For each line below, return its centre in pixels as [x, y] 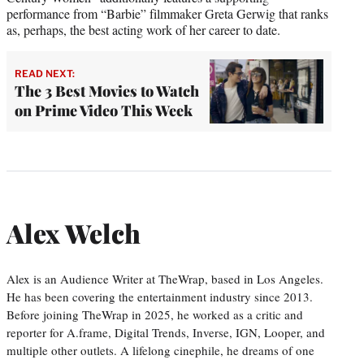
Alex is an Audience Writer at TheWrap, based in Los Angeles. [165, 278]
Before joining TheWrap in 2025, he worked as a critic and [155, 314]
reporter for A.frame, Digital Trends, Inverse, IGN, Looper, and [166, 332]
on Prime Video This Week [104, 111]
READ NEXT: [45, 74]
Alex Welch [74, 233]
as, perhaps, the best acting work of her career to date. [143, 29]
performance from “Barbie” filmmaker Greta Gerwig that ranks [167, 13]
